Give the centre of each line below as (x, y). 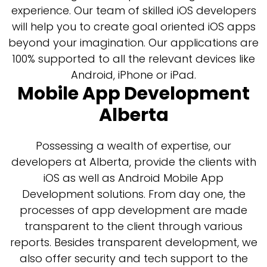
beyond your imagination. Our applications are (133, 43)
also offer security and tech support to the (133, 258)
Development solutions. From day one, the (133, 194)
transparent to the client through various (133, 226)
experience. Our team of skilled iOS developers (133, 10)
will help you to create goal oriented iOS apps (133, 27)
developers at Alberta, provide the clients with (133, 162)
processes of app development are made (133, 210)
